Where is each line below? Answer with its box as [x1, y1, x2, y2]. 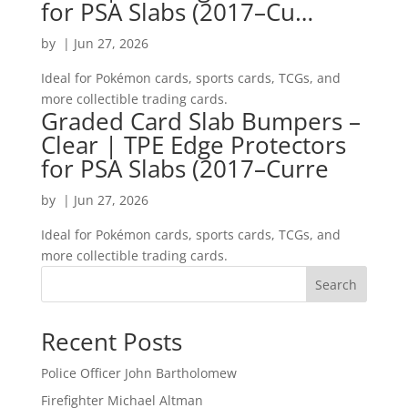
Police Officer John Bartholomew [40, 363, 237, 382]
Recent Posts [40, 324, 182, 358]
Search [315, 275, 358, 293]
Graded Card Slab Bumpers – [40, 104, 361, 138]
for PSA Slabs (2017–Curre [40, 151, 329, 185]
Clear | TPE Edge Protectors [40, 127, 346, 161]
